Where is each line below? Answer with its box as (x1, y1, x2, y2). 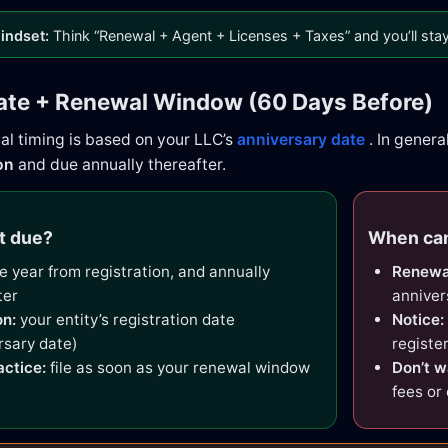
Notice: (392, 309, 444, 329)
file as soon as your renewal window (46, 357, 310, 377)
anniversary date (237, 129, 365, 149)
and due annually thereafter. (14, 154, 226, 174)
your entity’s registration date (16, 309, 235, 329)
